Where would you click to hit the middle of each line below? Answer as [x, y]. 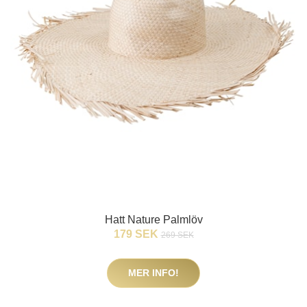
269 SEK [177, 235]
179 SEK [137, 234]
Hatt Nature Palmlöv [153, 220]
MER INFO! [153, 273]
